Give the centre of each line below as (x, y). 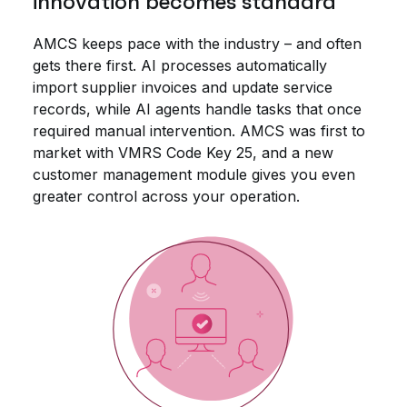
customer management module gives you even (194, 175)
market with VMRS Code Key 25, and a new (183, 153)
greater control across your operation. (166, 197)
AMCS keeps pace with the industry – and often (197, 44)
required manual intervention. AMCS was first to (199, 131)
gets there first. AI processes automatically (180, 66)
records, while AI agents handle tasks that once (197, 109)
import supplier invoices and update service (183, 88)
